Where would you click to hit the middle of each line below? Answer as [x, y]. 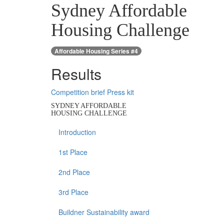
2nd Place [74, 172]
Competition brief [78, 92]
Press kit [120, 92]
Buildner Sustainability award [104, 212]
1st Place [73, 152]
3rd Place [73, 192]
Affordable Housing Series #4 [96, 51]
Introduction [77, 132]
